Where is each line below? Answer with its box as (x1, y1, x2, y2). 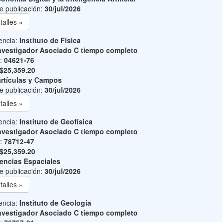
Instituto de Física (19, 35, 81, 45)
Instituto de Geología (19, 198, 91, 208)
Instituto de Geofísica (19, 116, 93, 126)
